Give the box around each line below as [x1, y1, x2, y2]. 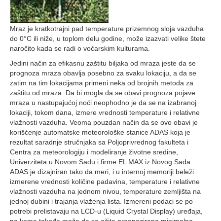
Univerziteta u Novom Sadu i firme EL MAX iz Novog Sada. [10, 158, 192, 166]
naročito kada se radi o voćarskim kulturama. [10, 44, 150, 52]
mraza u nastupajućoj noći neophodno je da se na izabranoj [10, 99, 196, 107]
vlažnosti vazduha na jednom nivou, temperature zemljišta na [10, 187, 201, 195]
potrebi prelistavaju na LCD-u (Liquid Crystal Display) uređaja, [10, 207, 203, 215]
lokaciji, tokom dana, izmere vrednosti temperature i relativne [10, 109, 200, 116]
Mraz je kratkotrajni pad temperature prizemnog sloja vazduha [10, 25, 204, 33]
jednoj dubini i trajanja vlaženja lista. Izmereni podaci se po [10, 197, 193, 205]
